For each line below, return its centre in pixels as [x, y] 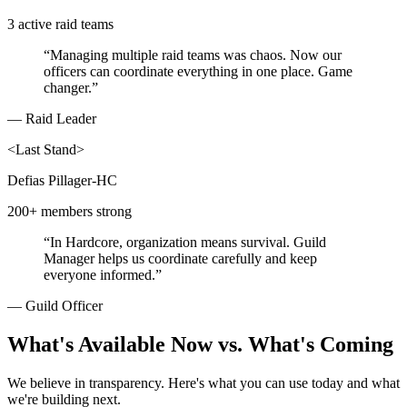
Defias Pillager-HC [62, 181]
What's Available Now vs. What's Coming [200, 345]
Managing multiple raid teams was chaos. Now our [196, 55]
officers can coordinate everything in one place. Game [198, 72]
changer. [68, 88]
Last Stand [46, 150]
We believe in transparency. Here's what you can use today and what [203, 383]
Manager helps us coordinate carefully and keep [180, 259]
